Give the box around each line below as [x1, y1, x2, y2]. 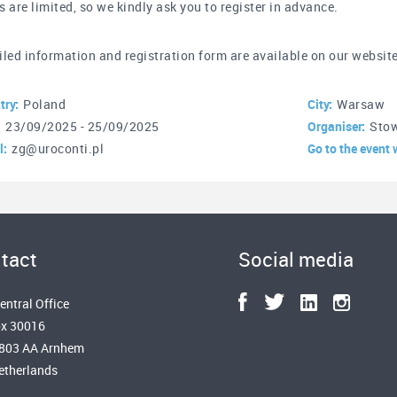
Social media [238, 246, 354, 272]
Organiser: [307, 118, 366, 135]
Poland [23, 96, 66, 113]
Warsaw [337, 96, 385, 113]
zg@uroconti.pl [12, 140, 105, 157]
